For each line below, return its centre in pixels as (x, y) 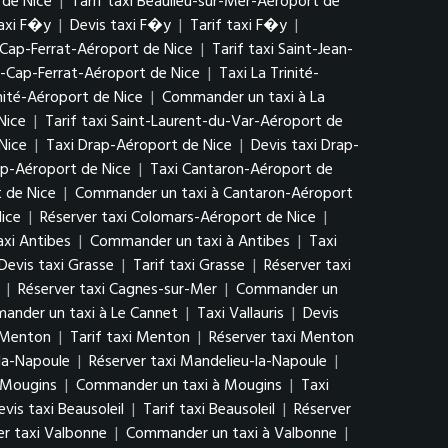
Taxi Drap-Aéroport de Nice (139, 146)
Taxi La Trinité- (269, 74)
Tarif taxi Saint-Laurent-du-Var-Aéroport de (194, 122)
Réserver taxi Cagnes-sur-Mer (117, 290)
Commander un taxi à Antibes (190, 242)
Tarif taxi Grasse (189, 266)
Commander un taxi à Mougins (179, 386)
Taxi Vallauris (240, 314)
